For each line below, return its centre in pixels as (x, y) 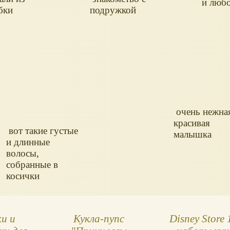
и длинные (28, 142)
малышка (193, 134)
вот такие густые (42, 130)
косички (23, 176)
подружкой (113, 10)
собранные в (32, 164)
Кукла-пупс (99, 218)
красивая (192, 123)
